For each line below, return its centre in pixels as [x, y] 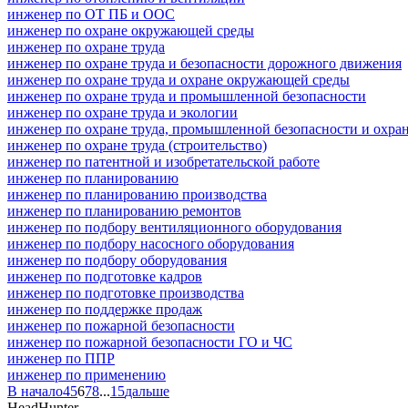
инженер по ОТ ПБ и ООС [91, 14]
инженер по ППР [61, 358]
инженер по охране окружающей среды [131, 30]
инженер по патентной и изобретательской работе [163, 161]
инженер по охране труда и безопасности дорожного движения [204, 63]
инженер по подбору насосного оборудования [151, 243]
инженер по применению [87, 374]
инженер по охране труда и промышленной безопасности [187, 96]
